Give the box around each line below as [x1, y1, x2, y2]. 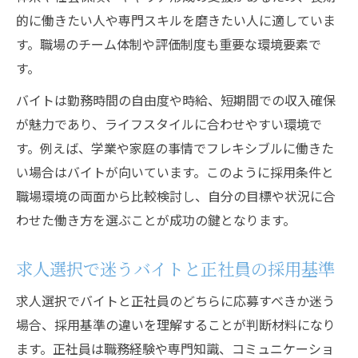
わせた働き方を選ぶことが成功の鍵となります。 [16, 210, 296, 229]
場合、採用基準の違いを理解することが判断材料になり [16, 315, 336, 334]
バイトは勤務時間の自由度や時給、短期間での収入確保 [16, 90, 336, 109]
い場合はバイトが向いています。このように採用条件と [16, 162, 334, 181]
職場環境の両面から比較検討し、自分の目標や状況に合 [16, 186, 336, 205]
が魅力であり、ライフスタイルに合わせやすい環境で [16, 114, 322, 133]
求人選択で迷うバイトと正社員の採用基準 [16, 256, 335, 280]
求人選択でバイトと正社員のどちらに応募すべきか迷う [16, 291, 335, 310]
